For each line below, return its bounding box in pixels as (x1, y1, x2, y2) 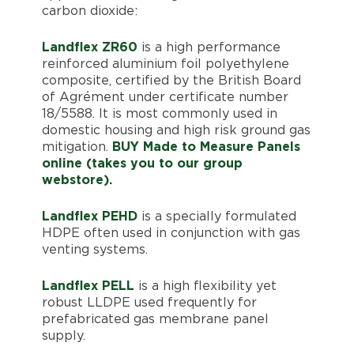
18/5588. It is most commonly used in (41, 107, 277, 120)
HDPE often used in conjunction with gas (41, 226, 300, 239)
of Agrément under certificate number (41, 90, 288, 104)
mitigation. (41, 140, 112, 153)
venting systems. (41, 243, 148, 256)
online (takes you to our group (41, 156, 243, 170)
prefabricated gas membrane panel (41, 312, 269, 326)
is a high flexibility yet (134, 279, 277, 292)
